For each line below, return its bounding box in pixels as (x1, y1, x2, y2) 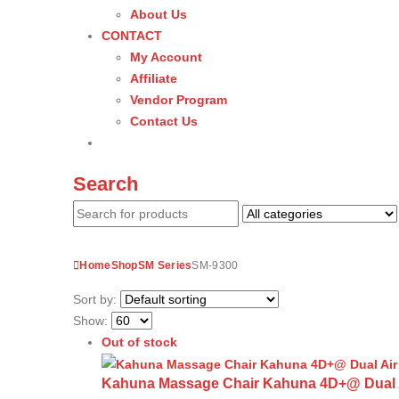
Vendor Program (130, 93, 227, 108)
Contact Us (130, 114, 198, 129)
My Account (130, 50, 202, 65)
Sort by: (73, 291, 117, 306)
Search (73, 173, 138, 196)
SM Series (137, 258, 192, 272)
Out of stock (102, 334, 177, 349)
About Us (130, 7, 187, 22)
